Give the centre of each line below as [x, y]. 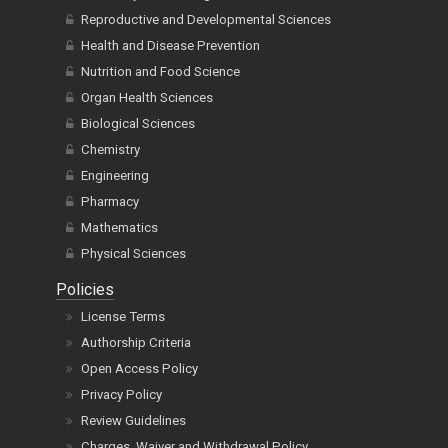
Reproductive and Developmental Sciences [206, 19]
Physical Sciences [133, 253]
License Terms [123, 316]
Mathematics [119, 227]
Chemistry [110, 149]
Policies [85, 289]
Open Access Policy [139, 368]
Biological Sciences [138, 123]
